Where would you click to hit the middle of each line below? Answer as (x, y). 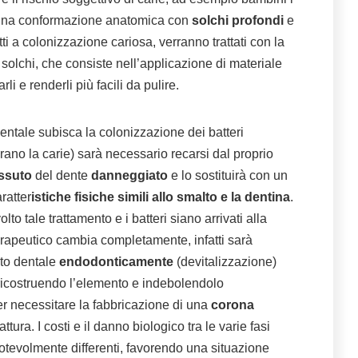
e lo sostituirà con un (228, 176)
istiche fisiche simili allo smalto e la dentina (161, 197)
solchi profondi (238, 21)
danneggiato (129, 176)
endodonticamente (116, 262)
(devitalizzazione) (225, 262)
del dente (62, 176)
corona (233, 305)
